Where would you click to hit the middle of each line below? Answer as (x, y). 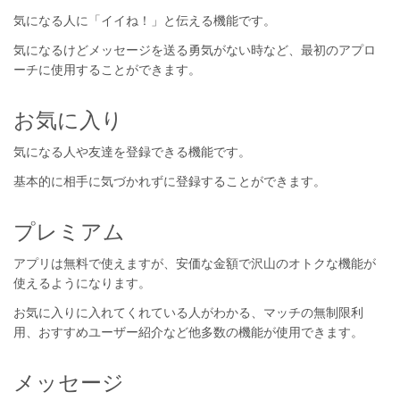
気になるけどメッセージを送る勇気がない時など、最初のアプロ (195, 50)
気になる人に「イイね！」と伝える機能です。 (145, 21)
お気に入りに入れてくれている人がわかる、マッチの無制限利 (188, 313)
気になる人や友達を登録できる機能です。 (132, 152)
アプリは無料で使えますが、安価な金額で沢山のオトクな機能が (195, 264)
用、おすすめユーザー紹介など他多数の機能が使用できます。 (188, 333)
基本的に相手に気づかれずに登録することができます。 (170, 182)
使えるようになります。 (82, 283)
